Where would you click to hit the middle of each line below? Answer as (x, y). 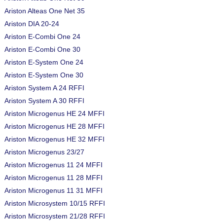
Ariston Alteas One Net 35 (45, 11)
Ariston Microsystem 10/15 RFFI (55, 203)
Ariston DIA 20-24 (32, 24)
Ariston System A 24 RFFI (44, 88)
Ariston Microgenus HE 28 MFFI (55, 126)
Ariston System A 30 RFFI (44, 101)
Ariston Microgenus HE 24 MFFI (55, 113)
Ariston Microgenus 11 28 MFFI (54, 178)
